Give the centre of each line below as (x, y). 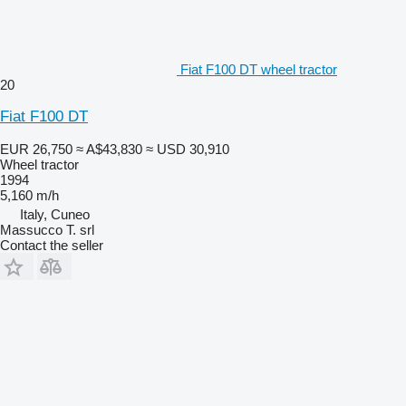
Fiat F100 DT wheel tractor (259, 69)
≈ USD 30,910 (188, 149)
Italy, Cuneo (55, 214)
